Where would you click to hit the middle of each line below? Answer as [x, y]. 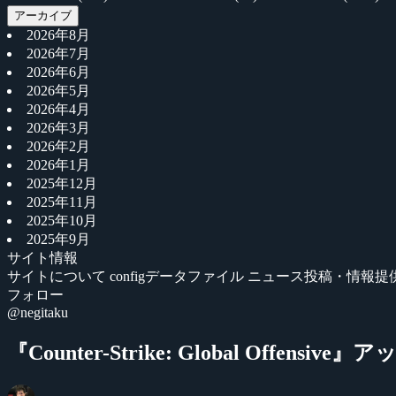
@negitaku [38, 312]
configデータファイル [179, 276]
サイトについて [58, 276]
